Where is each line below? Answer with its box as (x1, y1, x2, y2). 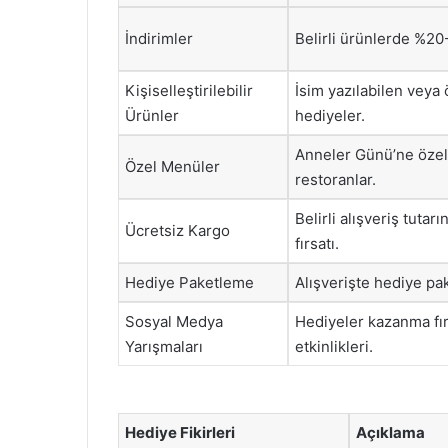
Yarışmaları (125, 336, 203, 356)
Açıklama (356, 423, 425, 442)
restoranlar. (295, 169, 376, 189)
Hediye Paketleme (125, 272, 254, 292)
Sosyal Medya (125, 311, 223, 331)
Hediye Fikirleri (125, 423, 235, 442)
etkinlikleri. (295, 336, 373, 356)
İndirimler (125, 28, 193, 48)
